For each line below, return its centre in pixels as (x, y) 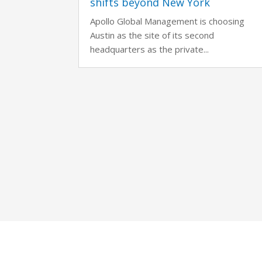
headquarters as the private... (150, 49)
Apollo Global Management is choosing (168, 21)
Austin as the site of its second (152, 35)
